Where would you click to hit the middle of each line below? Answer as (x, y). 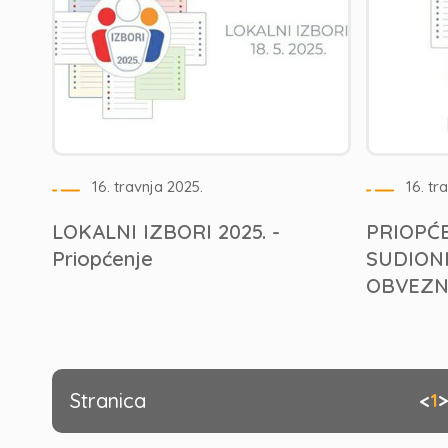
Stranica (108, 400)
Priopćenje (102, 258)
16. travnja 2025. (147, 186)
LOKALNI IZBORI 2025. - (166, 231)
